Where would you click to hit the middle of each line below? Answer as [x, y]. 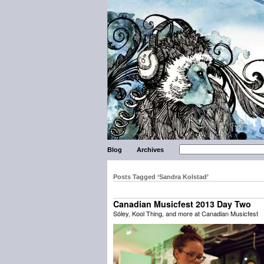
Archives [151, 150]
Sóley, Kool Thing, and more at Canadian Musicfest [186, 213]
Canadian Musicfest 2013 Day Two [182, 204]
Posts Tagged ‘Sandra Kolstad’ [161, 177]
